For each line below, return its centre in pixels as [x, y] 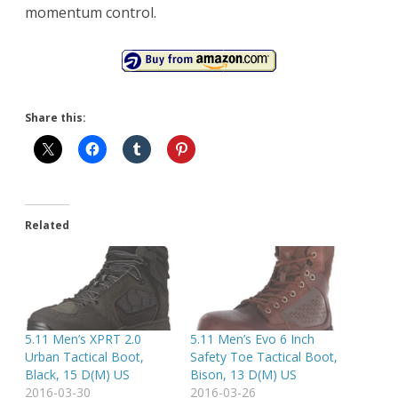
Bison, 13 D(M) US [243, 375]
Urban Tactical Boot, [84, 357]
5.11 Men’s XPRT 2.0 [83, 339]
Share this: [56, 118]
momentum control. [91, 13]
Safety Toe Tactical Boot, [264, 357]
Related [47, 226]
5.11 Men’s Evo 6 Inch [252, 339]
